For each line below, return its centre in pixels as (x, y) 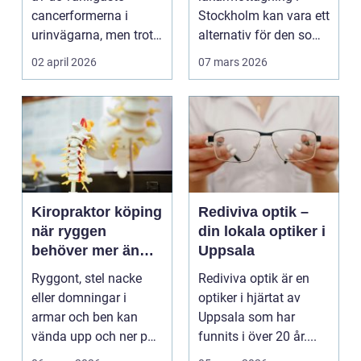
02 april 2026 (64, 62)
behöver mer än (85, 250)
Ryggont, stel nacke (87, 278)
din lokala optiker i (262, 231)
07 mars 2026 (233, 62)
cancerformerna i (80, 15)
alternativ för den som (261, 35)
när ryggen (69, 231)
